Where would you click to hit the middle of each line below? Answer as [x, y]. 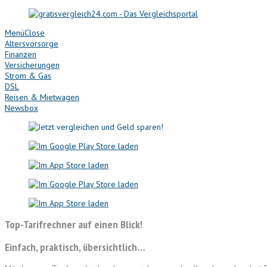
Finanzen [21, 54]
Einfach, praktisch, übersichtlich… [75, 247]
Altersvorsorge [32, 44]
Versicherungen [32, 65]
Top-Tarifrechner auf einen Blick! [74, 224]
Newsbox [21, 108]
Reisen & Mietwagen [42, 97]
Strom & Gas [28, 76]
